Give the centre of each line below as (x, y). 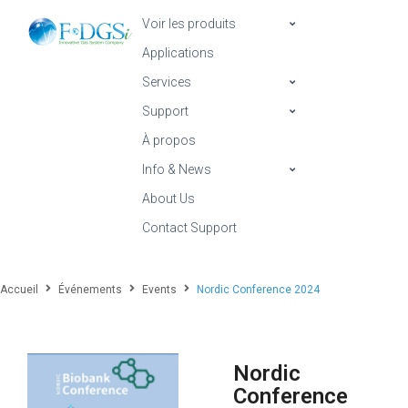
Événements (90, 290)
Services (167, 82)
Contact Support (189, 228)
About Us (168, 199)
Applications (178, 53)
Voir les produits (189, 24)
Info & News (177, 169)
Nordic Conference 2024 (258, 290)
